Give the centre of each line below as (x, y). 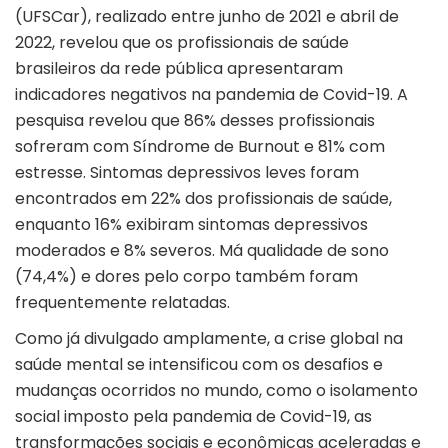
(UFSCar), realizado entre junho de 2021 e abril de (207, 17)
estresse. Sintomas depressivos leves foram (187, 173)
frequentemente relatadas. (122, 303)
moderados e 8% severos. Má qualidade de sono (202, 251)
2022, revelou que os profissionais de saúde (182, 43)
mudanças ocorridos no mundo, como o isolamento (216, 391)
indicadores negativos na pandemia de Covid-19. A (211, 95)
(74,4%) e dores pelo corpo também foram (186, 277)
